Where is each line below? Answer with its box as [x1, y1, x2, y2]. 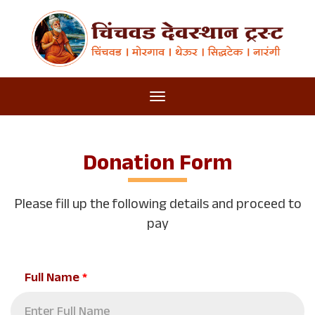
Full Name [25, 269, 82, 290]
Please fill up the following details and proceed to [13, 194, 302, 218]
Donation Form [83, 147, 232, 185]
